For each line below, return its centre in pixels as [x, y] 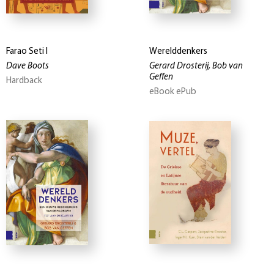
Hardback [24, 81]
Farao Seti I [27, 51]
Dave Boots [28, 66]
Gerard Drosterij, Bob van [196, 66]
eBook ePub [173, 92]
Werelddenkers [178, 51]
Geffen [161, 77]
